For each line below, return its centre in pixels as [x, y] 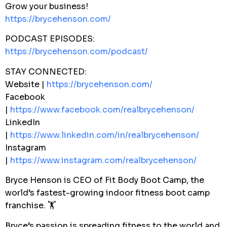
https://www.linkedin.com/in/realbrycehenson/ [105, 135]
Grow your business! [47, 7]
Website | [26, 84]
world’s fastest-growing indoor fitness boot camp [107, 193]
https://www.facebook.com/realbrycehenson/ [102, 109]
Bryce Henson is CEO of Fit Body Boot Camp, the [105, 180]
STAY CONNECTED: [46, 71]
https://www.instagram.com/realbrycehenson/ [103, 160]
